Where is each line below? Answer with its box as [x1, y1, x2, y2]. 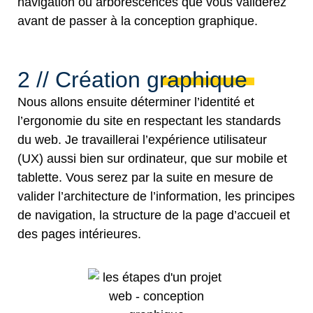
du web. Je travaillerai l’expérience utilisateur [17, 133, 267, 147]
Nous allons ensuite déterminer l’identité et [17, 95, 254, 110]
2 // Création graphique [17, 67, 247, 93]
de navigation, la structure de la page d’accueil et [17, 208, 290, 223]
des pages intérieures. [17, 227, 141, 242]
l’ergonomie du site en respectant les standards [17, 114, 281, 129]
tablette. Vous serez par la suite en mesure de [17, 170, 273, 185]
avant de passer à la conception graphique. [17, 13, 258, 28]
